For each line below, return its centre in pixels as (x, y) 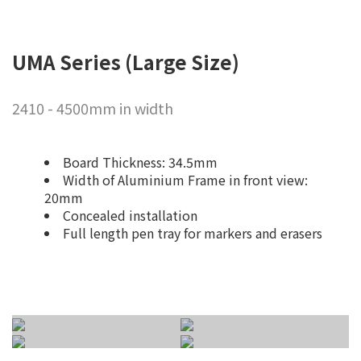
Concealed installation (130, 216)
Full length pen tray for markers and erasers (193, 233)
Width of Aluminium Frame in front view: (185, 180)
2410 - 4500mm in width (93, 108)
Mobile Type (281, 338)
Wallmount (120, 338)
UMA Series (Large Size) (126, 62)
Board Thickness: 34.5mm (140, 162)
